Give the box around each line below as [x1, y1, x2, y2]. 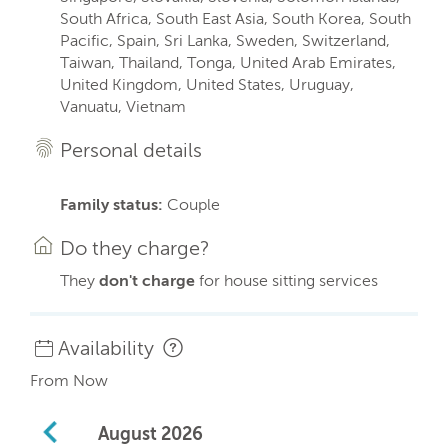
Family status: [60, 195, 163, 214]
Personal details [60, 138, 202, 162]
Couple [163, 195, 220, 214]
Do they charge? [60, 236, 210, 260]
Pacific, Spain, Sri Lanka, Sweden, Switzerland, [60, 31, 390, 50]
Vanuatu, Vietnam [60, 97, 186, 116]
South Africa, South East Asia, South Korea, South [60, 9, 411, 28]
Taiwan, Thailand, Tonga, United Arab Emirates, [60, 53, 396, 72]
